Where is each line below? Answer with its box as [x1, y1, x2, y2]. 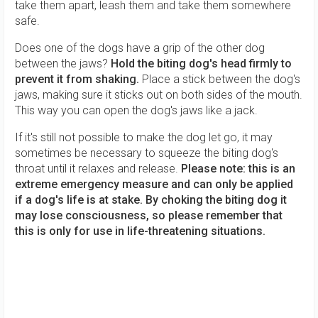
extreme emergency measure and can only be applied [15, 177, 293, 191]
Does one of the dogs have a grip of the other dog [15, 41, 265, 55]
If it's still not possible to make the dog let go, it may [15, 131, 273, 144]
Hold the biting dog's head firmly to [111, 57, 292, 70]
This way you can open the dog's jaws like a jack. [15, 104, 258, 117]
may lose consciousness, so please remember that [15, 209, 283, 222]
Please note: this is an [181, 162, 295, 175]
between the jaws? [15, 57, 111, 70]
